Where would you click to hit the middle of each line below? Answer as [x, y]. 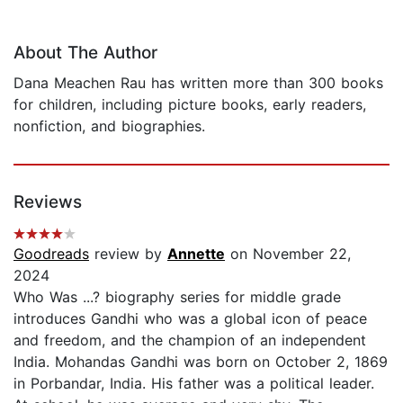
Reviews [48, 202]
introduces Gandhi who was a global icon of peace [190, 319]
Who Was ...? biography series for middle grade [177, 297]
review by [128, 254]
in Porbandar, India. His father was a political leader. [194, 384]
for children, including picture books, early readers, [190, 105]
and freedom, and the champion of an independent [190, 340]
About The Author [85, 53]
